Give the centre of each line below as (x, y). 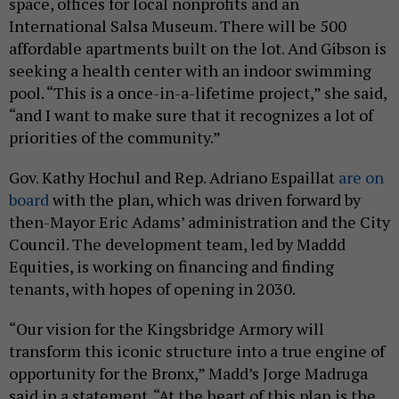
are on (361, 177)
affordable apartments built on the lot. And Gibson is (198, 48)
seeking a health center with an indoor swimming (190, 70)
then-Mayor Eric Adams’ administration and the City (199, 221)
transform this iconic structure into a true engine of (197, 350)
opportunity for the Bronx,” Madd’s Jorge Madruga (188, 373)
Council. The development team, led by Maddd (177, 244)
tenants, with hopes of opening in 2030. (152, 288)
